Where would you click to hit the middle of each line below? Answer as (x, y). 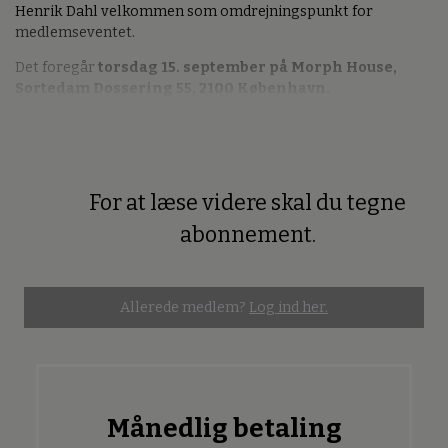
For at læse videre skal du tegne (247, 202)
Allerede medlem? (184, 307)
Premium (51, 218)
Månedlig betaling (224, 428)
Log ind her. (288, 307)
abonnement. (247, 234)
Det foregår (56, 68)
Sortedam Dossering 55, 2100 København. (172, 89)
